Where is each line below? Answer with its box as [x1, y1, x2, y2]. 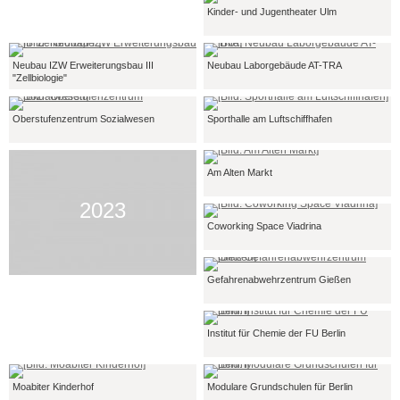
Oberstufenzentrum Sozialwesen [12, 113, 154, 124]
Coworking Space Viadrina [207, 221, 321, 231]
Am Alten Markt [207, 167, 272, 178]
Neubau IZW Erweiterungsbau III [12, 60, 154, 71]
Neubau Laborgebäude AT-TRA [207, 60, 342, 71]
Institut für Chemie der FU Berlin [207, 328, 346, 338]
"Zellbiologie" [12, 72, 67, 83]
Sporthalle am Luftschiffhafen [207, 113, 332, 124]
